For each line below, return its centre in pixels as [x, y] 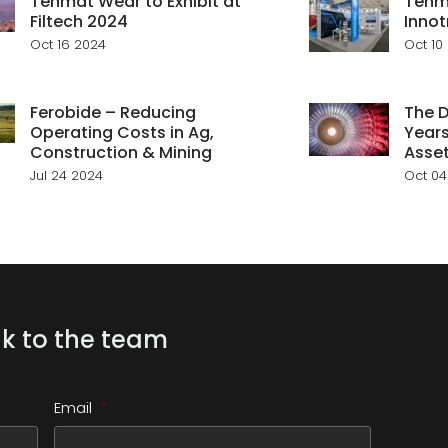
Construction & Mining [121, 152]
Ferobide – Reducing [113, 112]
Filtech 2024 [79, 21]
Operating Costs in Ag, [122, 132]
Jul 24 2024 [67, 175]
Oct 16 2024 [68, 44]
